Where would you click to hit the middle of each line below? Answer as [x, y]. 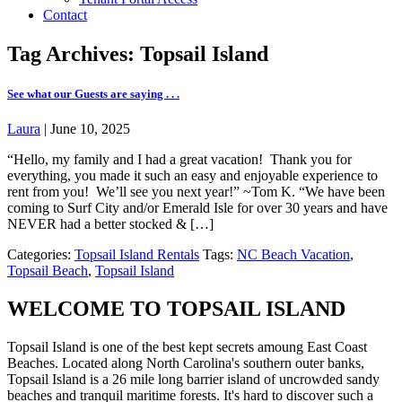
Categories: [41, 254]
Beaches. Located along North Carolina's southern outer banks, [186, 363]
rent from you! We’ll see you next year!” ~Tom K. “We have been [196, 191]
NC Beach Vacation [293, 254]
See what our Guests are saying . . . [93, 93]
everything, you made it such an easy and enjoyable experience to [192, 175]
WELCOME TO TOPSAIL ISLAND [176, 308]
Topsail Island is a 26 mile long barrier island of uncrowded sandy [193, 379]
